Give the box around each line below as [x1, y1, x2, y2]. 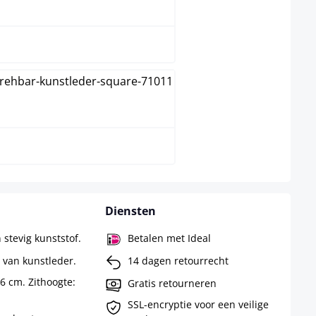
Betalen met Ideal [127, 231, 211, 245]
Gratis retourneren [127, 276, 217, 290]
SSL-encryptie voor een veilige [127, 298, 269, 312]
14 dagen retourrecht [127, 253, 229, 267]
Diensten [104, 203, 156, 219]
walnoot [17, 99, 60, 115]
